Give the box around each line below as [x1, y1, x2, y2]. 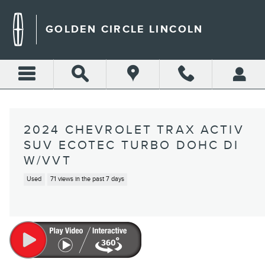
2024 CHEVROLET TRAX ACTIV [24, 122, 244, 137]
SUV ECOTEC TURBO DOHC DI [24, 138, 240, 153]
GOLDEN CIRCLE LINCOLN [46, 23, 203, 35]
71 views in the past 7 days [50, 175, 124, 183]
